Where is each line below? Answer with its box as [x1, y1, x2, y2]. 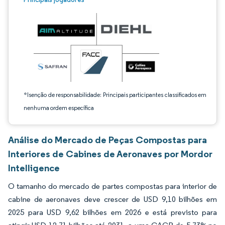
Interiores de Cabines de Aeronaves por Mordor [8, 148, 212, 160]
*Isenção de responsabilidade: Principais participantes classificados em [24, 91, 206, 98]
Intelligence [8, 162, 60, 174]
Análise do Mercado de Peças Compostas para [8, 134, 207, 146]
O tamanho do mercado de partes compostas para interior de [8, 181, 217, 191]
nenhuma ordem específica [24, 104, 94, 111]
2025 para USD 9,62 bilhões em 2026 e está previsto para [8, 207, 217, 217]
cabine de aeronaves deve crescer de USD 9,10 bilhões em [8, 194, 217, 204]
